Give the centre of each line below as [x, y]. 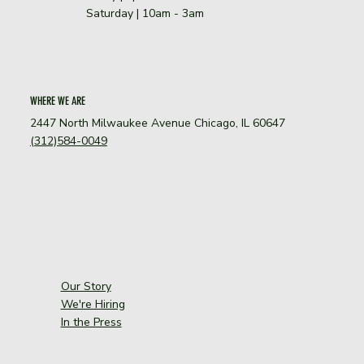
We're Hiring [93, 305]
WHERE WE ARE [57, 101]
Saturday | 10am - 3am [145, 14]
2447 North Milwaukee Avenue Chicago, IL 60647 [157, 123]
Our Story [86, 287]
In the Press [91, 323]
